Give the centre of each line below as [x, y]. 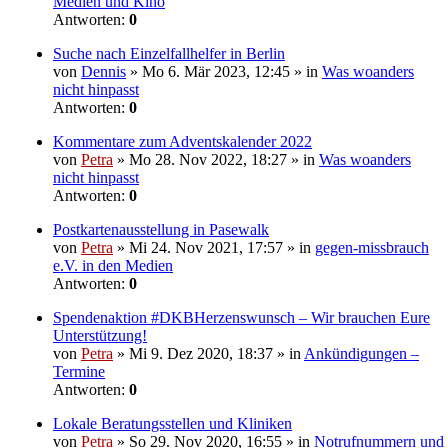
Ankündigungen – [361, 354]
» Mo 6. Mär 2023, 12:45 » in [224, 72]
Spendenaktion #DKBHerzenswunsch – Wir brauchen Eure [241, 318]
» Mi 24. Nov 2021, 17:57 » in [214, 248]
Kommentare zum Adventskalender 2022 [182, 142]
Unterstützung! [100, 336]
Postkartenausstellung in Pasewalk [161, 230]
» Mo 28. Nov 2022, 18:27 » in [216, 160]
